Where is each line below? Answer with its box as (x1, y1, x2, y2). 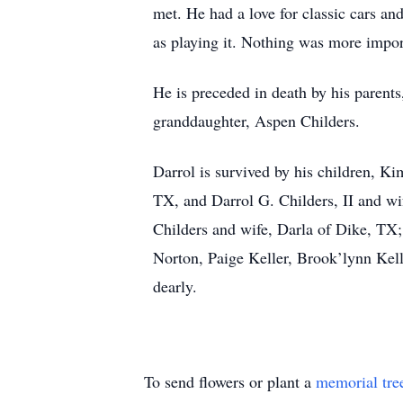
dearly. (153, 275, 197, 297)
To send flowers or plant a (144, 371, 316, 392)
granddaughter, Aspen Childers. (153, 110, 360, 131)
